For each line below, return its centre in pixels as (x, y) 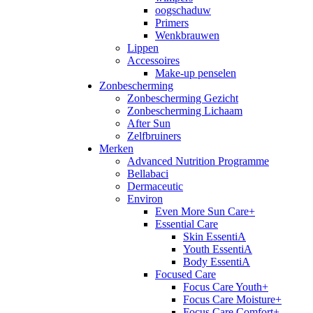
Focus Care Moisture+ (232, 300)
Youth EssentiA (218, 249)
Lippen (143, 48)
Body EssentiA (217, 262)
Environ (145, 199)
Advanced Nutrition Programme (198, 161)
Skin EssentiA (214, 237)
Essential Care (187, 224)
